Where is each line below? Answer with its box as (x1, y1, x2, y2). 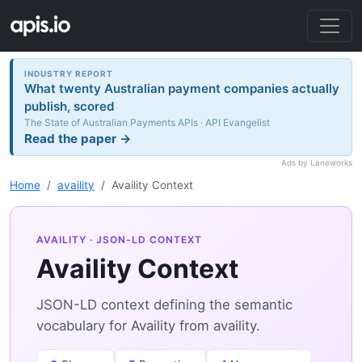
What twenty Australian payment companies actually (24, 80, 340, 96)
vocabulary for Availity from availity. (36, 318, 260, 335)
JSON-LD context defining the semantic (36, 297, 293, 314)
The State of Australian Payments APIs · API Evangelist (24, 116, 271, 128)
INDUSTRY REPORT (24, 68, 114, 78)
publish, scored (24, 98, 116, 114)
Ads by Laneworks (281, 158, 352, 168)
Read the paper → (24, 130, 133, 146)
